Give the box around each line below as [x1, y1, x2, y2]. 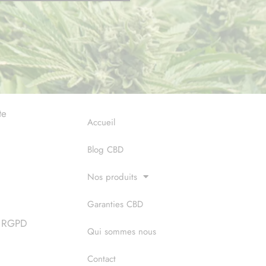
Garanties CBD [87, 197, 143, 211]
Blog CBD [87, 142, 123, 156]
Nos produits [87, 170, 137, 183]
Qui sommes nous [87, 224, 156, 238]
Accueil [87, 115, 115, 129]
